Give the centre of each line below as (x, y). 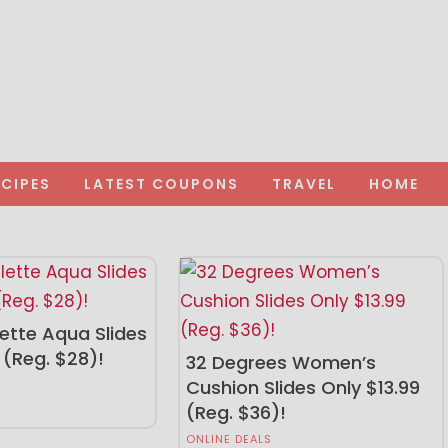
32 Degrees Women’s (280, 362)
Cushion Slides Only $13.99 (302, 387)
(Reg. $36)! (235, 412)
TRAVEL (304, 183)
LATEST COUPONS (161, 183)
